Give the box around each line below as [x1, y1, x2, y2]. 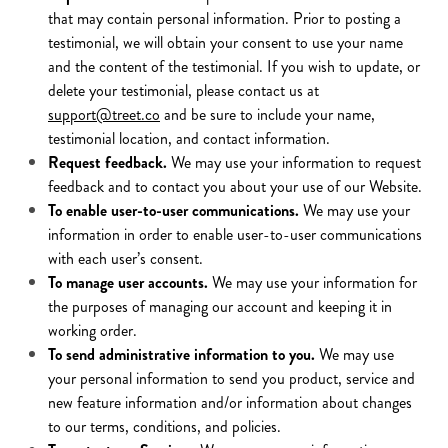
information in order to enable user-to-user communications [48, 223, 422, 246]
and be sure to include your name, [160, 103, 375, 126]
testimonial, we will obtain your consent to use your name [48, 31, 403, 54]
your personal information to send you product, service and [48, 367, 415, 390]
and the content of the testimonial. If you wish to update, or [48, 55, 420, 78]
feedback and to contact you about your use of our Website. [48, 175, 422, 198]
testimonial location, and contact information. [48, 127, 330, 150]
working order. [48, 319, 137, 342]
